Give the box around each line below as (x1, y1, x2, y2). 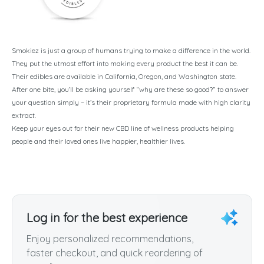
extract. (12, 110, 36, 120)
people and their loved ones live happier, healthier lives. (12, 136, 185, 146)
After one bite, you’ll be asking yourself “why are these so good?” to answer (12, 84, 249, 94)
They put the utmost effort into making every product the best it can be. (12, 58, 238, 68)
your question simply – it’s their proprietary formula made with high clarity (12, 97, 250, 107)
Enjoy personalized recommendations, (27, 232, 193, 245)
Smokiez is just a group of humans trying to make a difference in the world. (12, 45, 250, 55)
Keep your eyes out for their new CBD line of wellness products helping (12, 123, 234, 133)
